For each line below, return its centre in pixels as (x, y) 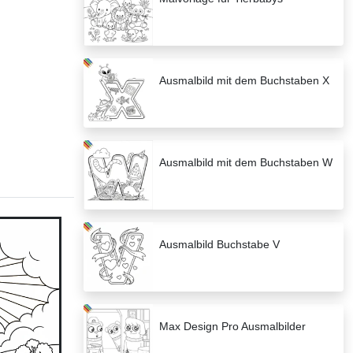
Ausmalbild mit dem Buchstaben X (244, 81)
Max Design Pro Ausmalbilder (232, 327)
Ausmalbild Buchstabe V (219, 245)
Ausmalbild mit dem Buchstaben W (246, 163)
